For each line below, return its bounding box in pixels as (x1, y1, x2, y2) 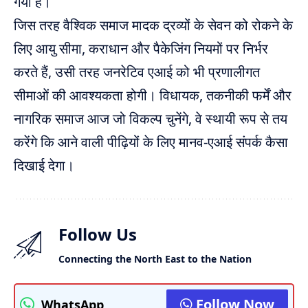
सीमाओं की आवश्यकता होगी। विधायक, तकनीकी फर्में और (14, 85, 291, 104)
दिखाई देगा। (14, 155, 74, 175)
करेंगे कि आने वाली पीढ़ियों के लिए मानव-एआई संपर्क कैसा (14, 132, 288, 151)
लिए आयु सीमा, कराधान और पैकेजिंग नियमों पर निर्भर (14, 38, 268, 58)
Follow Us (58, 222, 137, 245)
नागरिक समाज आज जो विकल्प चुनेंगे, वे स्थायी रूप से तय (14, 109, 287, 128)
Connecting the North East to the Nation (58, 252, 252, 265)
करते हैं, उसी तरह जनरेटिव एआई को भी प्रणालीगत (14, 62, 260, 81)
